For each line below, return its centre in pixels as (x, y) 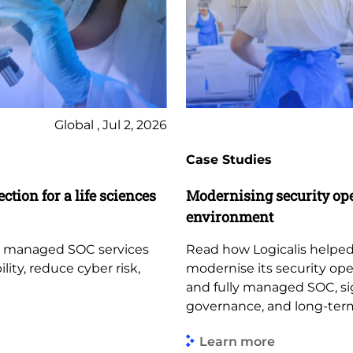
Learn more (237, 341)
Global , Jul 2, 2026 (111, 125)
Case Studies (229, 160)
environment (230, 217)
